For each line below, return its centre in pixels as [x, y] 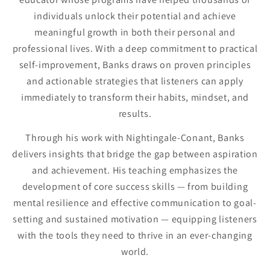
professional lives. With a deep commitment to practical [135, 48]
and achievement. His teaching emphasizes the [135, 171]
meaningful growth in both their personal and [135, 32]
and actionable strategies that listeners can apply [135, 81]
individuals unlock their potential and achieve [135, 16]
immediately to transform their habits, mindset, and [135, 97]
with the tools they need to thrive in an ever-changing [135, 236]
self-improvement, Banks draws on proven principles [135, 64]
